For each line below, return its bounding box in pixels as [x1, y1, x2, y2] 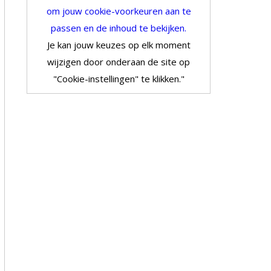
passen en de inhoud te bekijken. [51, 22, 186, 34]
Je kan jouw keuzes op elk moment [47, 39, 191, 51]
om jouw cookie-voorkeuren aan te [46, 5, 191, 17]
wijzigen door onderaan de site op [47, 56, 190, 68]
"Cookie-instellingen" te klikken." [53, 73, 184, 85]
